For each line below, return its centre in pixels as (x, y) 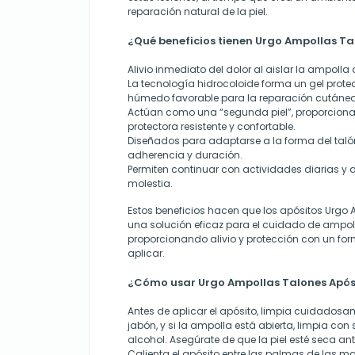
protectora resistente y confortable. (212, 126)
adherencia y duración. (185, 155)
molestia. (150, 183)
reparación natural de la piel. (198, 11)
